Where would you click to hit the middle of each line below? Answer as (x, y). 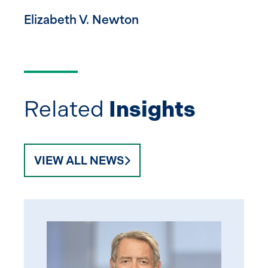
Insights (152, 109)
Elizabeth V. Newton (81, 21)
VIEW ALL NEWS (79, 160)
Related (66, 109)
